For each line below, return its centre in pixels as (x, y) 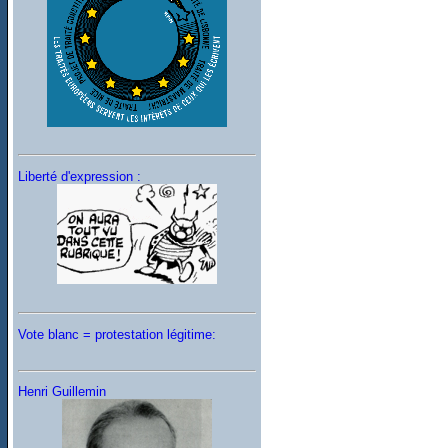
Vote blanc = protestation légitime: (117, 334)
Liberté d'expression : (80, 177)
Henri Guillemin (62, 392)
